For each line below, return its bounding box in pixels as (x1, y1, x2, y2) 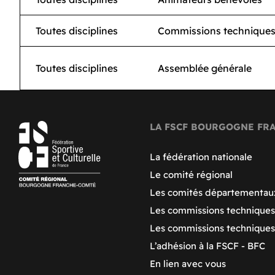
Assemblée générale (158, 62, 252, 74)
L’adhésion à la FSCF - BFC (149, 240, 265, 252)
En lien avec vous (149, 258, 226, 269)
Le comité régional (149, 169, 233, 180)
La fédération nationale (149, 151, 252, 163)
